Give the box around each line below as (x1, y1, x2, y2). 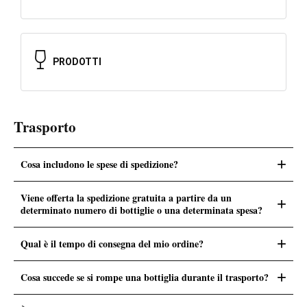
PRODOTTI (53, 56, 101, 68)
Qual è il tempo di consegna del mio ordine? (21, 236, 204, 251)
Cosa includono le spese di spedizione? (21, 156, 178, 171)
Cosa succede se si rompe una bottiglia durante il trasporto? (21, 269, 269, 284)
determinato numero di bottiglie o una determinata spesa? (21, 202, 262, 217)
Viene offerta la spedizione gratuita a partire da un (21, 190, 232, 205)
